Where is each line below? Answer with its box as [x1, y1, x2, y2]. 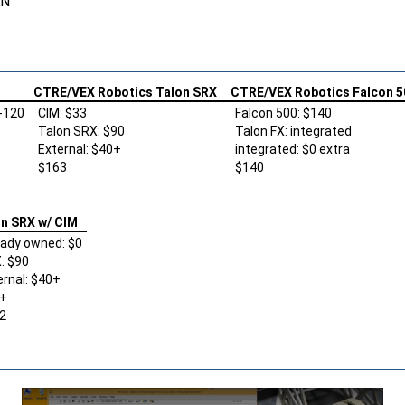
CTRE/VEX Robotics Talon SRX [33, 84, 217, 99]
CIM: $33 [38, 105, 87, 120]
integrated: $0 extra [235, 141, 350, 156]
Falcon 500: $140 [235, 105, 332, 120]
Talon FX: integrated [235, 123, 352, 138]
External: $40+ [38, 141, 121, 156]
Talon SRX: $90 [38, 123, 125, 138]
